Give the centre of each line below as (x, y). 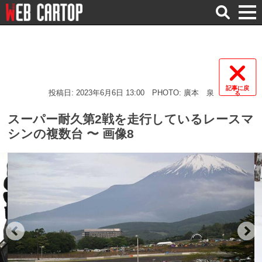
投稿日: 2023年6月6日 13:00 (96, 92)
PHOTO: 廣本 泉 (183, 92)
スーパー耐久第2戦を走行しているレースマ (130, 119)
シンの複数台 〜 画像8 (70, 133)
